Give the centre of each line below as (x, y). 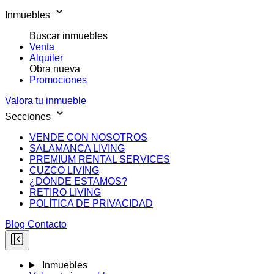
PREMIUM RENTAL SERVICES (100, 159)
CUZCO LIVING (64, 170)
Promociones (58, 80)
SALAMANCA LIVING (77, 148)
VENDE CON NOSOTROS (88, 137)
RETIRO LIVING (65, 192)
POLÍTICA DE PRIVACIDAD (91, 203)
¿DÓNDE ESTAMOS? (78, 181)
